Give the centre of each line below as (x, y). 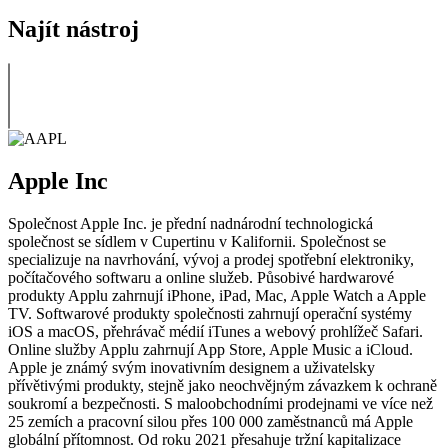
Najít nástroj (73, 28)
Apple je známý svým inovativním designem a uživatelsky (191, 367)
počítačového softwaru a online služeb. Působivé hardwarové (201, 277)
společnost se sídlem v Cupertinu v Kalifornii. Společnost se (197, 241)
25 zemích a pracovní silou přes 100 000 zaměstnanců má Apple (210, 421)
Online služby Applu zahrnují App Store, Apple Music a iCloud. (210, 349)
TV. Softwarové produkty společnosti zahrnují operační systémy (210, 313)
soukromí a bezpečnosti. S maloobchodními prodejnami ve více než (220, 403)
